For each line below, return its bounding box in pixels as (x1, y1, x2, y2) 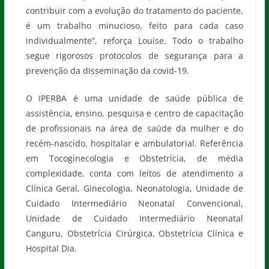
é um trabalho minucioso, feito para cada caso (25, 20, 244, 31)
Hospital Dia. (25, 243, 77, 254)
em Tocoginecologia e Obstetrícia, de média (25, 153, 244, 164)
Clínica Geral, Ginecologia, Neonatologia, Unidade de (25, 183, 244, 194)
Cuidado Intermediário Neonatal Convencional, (25, 198, 244, 209)
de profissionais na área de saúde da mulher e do (25, 122, 244, 134)
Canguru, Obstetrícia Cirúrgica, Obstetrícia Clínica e (25, 228, 244, 239)
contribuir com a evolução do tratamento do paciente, (25, 5, 244, 16)
